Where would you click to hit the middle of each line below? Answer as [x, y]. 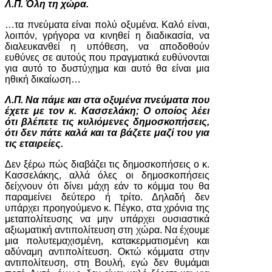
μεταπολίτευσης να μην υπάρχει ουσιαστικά [107, 219]
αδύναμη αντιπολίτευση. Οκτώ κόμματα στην [107, 252]
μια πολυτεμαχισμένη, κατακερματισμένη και [107, 241]
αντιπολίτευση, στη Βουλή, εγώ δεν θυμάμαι [107, 263]
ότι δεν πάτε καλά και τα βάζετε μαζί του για [107, 133]
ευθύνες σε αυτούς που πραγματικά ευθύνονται [107, 57]
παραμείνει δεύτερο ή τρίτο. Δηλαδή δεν [107, 197]
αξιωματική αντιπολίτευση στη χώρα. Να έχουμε [107, 230]
